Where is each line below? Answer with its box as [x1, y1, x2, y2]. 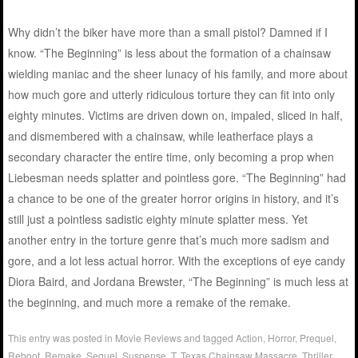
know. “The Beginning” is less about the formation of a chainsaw [8, 45, 332, 62]
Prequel [300, 331, 335, 345]
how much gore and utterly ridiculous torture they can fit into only [8, 86, 336, 103]
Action [236, 331, 264, 345]
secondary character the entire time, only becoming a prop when [8, 149, 335, 165]
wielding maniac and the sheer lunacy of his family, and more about [8, 66, 348, 82]
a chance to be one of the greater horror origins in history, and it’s [8, 190, 340, 207]
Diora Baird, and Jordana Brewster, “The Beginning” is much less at [8, 273, 349, 290]
